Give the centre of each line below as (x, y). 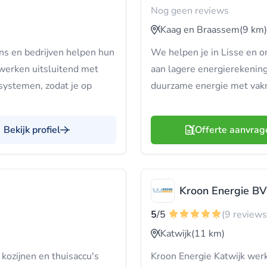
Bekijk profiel (32, 130)
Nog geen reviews (190, 11)
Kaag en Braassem (200, 30)
